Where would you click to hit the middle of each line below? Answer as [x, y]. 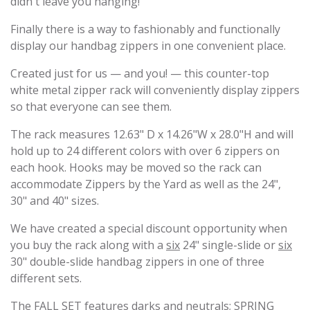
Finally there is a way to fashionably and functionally [145, 29]
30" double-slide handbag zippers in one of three [137, 262]
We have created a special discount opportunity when [149, 229]
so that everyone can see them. [91, 107]
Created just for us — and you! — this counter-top [140, 74]
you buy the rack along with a [88, 245]
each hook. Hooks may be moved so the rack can [136, 168]
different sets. [46, 279]
